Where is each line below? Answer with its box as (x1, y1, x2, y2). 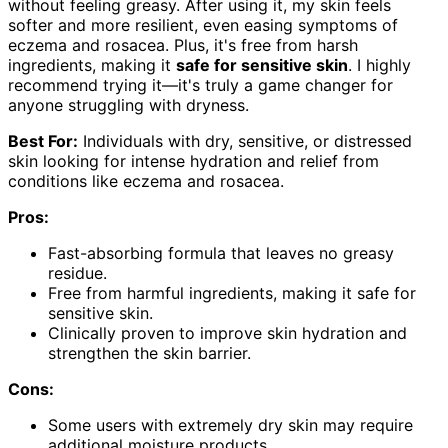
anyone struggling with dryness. (8, 95, 249, 116)
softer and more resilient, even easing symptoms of (8, 15, 398, 36)
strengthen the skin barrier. (48, 343, 251, 364)
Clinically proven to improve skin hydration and (48, 323, 407, 344)
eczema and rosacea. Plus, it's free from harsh (8, 35, 358, 56)
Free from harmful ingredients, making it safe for (48, 283, 416, 304)
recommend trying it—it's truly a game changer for (8, 75, 393, 96)
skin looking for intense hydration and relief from (8, 151, 379, 172)
